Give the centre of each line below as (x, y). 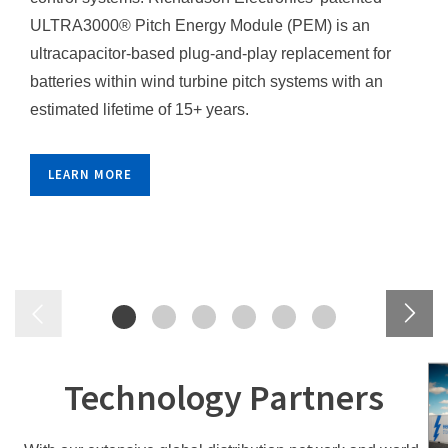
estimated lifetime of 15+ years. (139, 109)
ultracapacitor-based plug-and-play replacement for (210, 53)
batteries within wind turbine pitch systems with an (206, 81)
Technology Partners (224, 397)
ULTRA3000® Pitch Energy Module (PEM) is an (200, 25)
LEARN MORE (90, 174)
